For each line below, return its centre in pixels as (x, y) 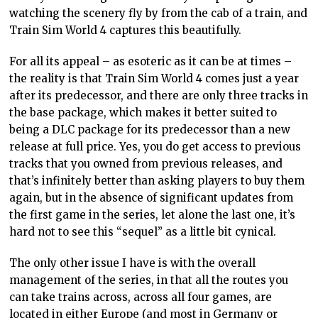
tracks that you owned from (84, 163)
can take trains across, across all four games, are (141, 297)
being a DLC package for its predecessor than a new (150, 129)
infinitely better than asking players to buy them (172, 180)
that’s (24, 180)
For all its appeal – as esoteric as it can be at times (147, 61)
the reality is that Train (72, 78)
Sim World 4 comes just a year (217, 78)
